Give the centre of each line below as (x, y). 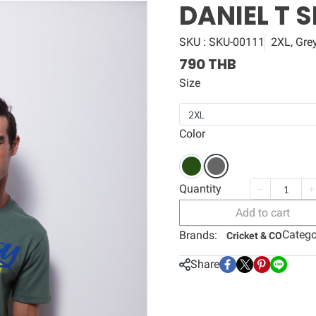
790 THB (208, 64)
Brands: (198, 235)
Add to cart (262, 213)
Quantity (200, 189)
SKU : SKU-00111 (222, 42)
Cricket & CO (254, 236)
